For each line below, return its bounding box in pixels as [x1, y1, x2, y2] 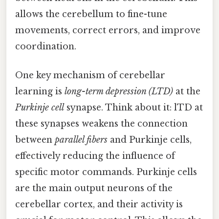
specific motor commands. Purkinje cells [15, 166, 197, 177]
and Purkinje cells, [108, 134, 192, 145]
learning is [15, 86, 65, 97]
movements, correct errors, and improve [15, 24, 200, 36]
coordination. [15, 41, 76, 52]
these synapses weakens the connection [15, 118, 188, 129]
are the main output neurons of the [15, 182, 173, 194]
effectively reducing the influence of [15, 150, 175, 161]
